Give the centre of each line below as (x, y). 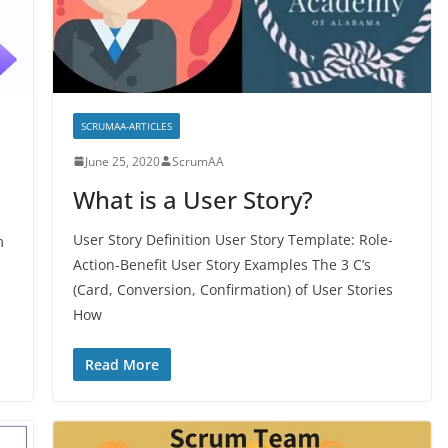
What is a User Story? (192, 199)
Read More (121, 364)
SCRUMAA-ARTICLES (126, 125)
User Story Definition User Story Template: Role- (232, 239)
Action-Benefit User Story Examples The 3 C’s (221, 264)
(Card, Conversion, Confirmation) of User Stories (232, 289)
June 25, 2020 (122, 161)
